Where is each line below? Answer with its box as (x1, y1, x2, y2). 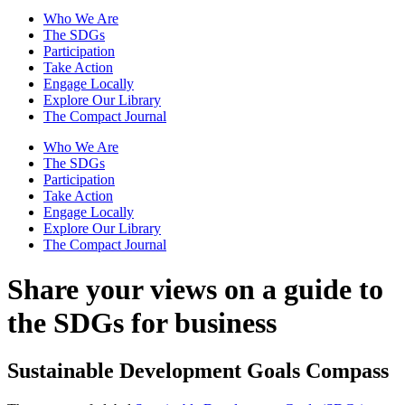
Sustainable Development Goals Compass (7, 359, 389, 383)
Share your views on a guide (7, 272, 352, 306)
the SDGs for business (7, 306, 277, 339)
